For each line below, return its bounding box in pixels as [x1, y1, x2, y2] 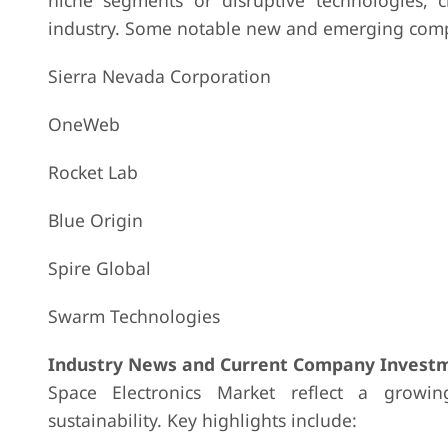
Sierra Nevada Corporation [47, 64, 271, 88]
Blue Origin [47, 208, 143, 232]
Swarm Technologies [47, 304, 220, 328]
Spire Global [47, 256, 151, 280]
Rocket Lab [47, 160, 138, 184]
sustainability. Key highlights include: [47, 408, 357, 432]
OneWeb [47, 112, 120, 136]
